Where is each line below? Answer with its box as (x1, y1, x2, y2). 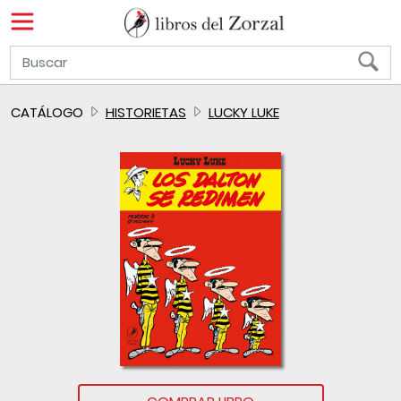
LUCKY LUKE (208, 103, 279, 122)
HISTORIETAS (105, 103, 186, 122)
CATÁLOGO (11, 103, 83, 122)
